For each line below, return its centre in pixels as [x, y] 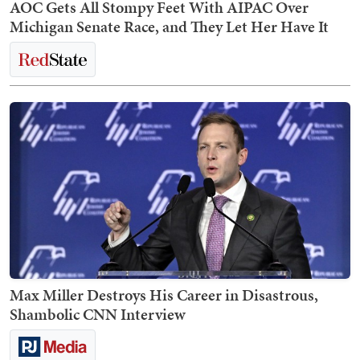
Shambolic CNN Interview [98, 315]
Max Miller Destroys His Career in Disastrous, [164, 295]
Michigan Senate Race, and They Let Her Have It [169, 27]
